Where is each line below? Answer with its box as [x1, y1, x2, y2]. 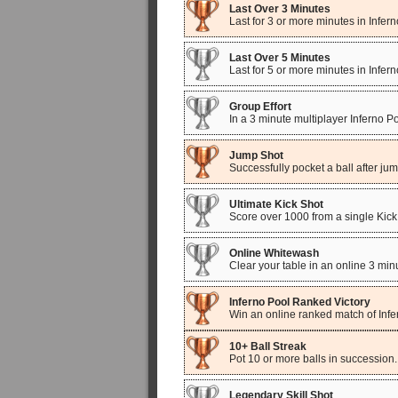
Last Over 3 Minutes [229, 3, 330, 15]
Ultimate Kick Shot [229, 198, 323, 211]
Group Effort [229, 100, 291, 113]
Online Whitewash [229, 247, 319, 259]
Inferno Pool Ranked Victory [229, 296, 370, 308]
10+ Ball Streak [229, 340, 306, 353]
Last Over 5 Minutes [229, 52, 330, 64]
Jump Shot [229, 149, 283, 162]
